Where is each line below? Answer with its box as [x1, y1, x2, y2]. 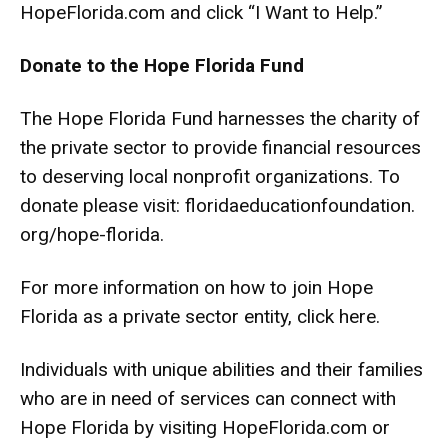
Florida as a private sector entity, [20, 305, 297, 328]
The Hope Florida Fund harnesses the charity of [20, 107, 420, 130]
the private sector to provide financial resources [20, 136, 421, 159]
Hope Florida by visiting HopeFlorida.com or [20, 416, 390, 439]
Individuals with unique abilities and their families [20, 358, 423, 381]
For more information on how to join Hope [20, 276, 373, 299]
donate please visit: [20, 194, 185, 217]
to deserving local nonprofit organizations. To [20, 165, 400, 188]
